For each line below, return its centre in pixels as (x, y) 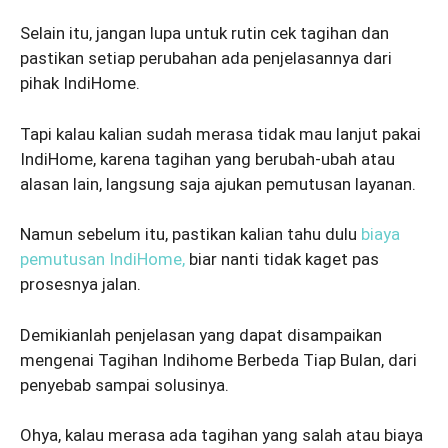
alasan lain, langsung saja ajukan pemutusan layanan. (220, 183)
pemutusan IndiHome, (102, 259)
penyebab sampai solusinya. (126, 384)
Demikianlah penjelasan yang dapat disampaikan (201, 334)
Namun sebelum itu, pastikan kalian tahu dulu (190, 234)
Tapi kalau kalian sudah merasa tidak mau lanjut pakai (220, 133)
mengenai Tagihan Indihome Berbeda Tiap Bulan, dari (218, 359)
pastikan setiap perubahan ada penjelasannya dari (206, 58)
